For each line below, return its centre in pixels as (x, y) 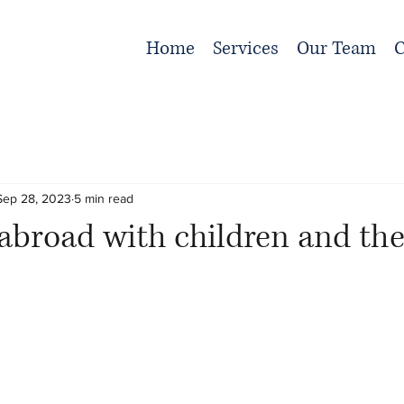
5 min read (104, 198)
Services (246, 49)
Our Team (336, 49)
